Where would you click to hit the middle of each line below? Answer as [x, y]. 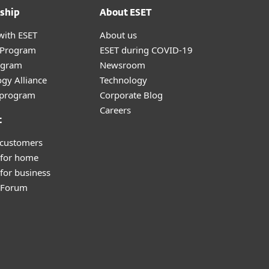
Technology [123, 80]
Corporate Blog [131, 95]
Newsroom [122, 65]
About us [118, 35]
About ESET [126, 13]
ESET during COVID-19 [146, 50]
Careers [115, 110]
